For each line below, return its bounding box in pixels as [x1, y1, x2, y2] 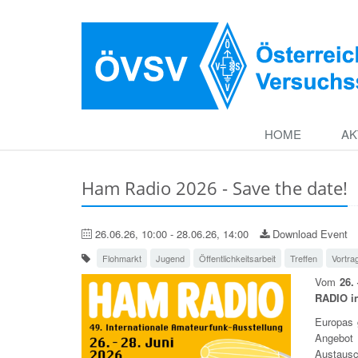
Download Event [269, 226, 348, 241]
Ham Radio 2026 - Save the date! [82, 176, 348, 200]
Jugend [156, 252, 185, 265]
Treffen [290, 252, 317, 265]
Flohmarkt [102, 252, 141, 265]
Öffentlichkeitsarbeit [199, 252, 276, 265]
